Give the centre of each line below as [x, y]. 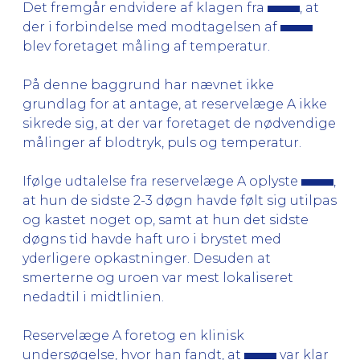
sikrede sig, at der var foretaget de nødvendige [179, 123]
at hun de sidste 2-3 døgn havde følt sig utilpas [180, 200]
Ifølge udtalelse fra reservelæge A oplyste [162, 181]
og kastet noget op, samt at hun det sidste [166, 219]
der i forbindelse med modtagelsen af [151, 27]
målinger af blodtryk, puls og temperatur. [162, 142]
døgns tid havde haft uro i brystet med [152, 239]
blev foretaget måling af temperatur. [146, 46]
